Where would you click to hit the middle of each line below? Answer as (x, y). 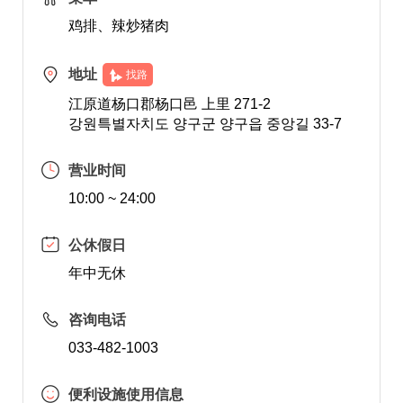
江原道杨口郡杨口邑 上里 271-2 (169, 104)
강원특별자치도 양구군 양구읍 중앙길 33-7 (205, 124)
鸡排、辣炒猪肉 (118, 26)
